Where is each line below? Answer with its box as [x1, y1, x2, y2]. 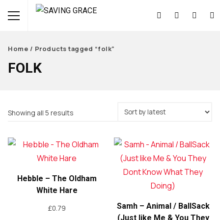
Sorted [73, 108, 96, 117]
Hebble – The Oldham [17, 174, 97, 183]
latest [73, 131, 93, 140]
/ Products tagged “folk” [28, 44, 115, 53]
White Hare [36, 186, 78, 195]
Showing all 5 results [8, 108, 74, 117]
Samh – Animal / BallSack [116, 201, 210, 211]
